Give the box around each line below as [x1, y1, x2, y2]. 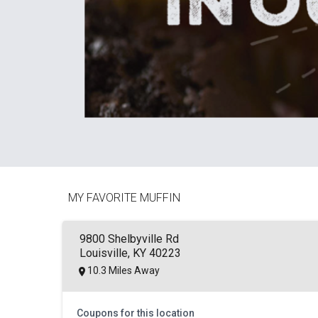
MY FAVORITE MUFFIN [67, 191, 180, 205]
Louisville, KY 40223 [79, 246, 181, 261]
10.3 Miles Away [133, 265, 160, 277]
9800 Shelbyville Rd [79, 232, 179, 246]
